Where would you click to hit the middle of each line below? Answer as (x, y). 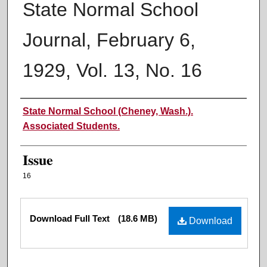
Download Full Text (71, 219)
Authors (43, 111)
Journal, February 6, (109, 40)
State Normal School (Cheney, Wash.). (108, 111)
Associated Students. (71, 126)
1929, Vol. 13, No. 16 (112, 71)
